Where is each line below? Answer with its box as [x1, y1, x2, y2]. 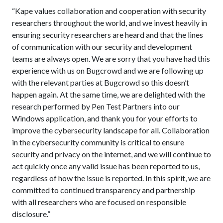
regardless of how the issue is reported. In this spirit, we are [12, 173, 211, 183]
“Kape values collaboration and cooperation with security [12, 6, 206, 15]
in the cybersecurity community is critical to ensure [12, 137, 184, 147]
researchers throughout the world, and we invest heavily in [12, 18, 207, 27]
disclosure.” [12, 209, 50, 219]
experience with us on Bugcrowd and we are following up [12, 66, 204, 75]
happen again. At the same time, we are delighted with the [12, 90, 205, 99]
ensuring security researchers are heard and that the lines [12, 30, 203, 39]
